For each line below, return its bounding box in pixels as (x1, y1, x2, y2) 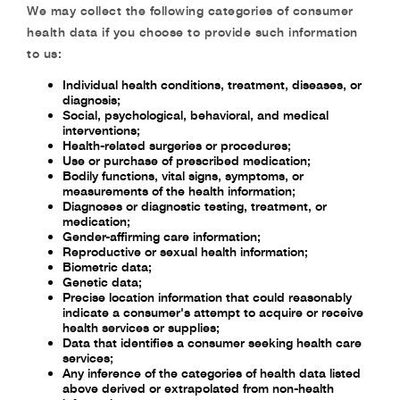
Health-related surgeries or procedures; (62, 137, 291, 153)
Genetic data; (62, 274, 142, 289)
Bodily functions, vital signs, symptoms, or (62, 168, 304, 183)
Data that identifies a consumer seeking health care (62, 335, 362, 350)
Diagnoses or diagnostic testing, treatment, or (62, 198, 327, 213)
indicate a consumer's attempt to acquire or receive (62, 304, 363, 320)
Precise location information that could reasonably (62, 289, 352, 304)
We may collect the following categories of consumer (27, 3, 354, 18)
